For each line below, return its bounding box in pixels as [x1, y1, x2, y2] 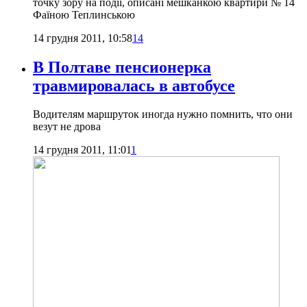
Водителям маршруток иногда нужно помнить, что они [33, 108, 293, 121]
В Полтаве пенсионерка [33, 58, 211, 76]
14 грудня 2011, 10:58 [33, 32, 132, 44]
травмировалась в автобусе [33, 76, 235, 95]
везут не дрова [33, 121, 101, 133]
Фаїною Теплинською [33, 8, 135, 21]
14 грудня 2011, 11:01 [33, 144, 131, 156]
